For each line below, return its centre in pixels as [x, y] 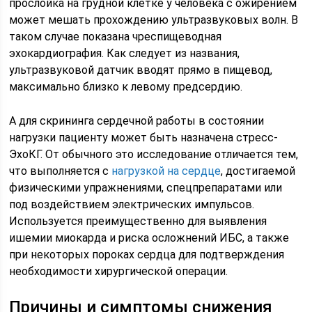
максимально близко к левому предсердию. [126, 86]
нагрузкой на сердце [166, 171]
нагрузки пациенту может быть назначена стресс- [144, 137]
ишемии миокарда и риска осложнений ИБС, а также [149, 237]
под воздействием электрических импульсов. [132, 204]
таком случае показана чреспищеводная [116, 36]
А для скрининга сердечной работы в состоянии [137, 120]
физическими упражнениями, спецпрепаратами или [146, 187]
